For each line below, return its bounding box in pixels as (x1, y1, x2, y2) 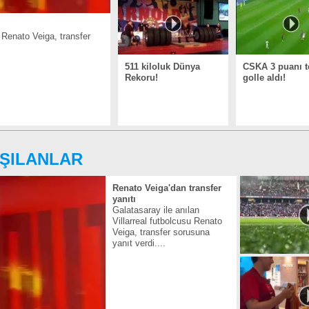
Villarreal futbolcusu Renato (112, 216, 222, 226)
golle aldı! (243, 72, 286, 83)
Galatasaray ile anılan (112, 205, 199, 215)
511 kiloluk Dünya (125, 61, 200, 72)
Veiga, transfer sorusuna (112, 227, 210, 237)
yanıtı (112, 194, 136, 204)
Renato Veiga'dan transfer (112, 183, 221, 193)
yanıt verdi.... (112, 238, 166, 248)
